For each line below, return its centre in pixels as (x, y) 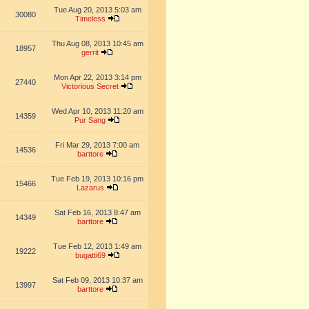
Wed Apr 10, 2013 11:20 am (97, 111)
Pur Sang (90, 120)
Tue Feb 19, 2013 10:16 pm (97, 179)
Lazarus (90, 188)
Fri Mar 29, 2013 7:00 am (97, 145)
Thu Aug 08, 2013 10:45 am (97, 43)
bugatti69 (90, 255)
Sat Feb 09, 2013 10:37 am (97, 280)
